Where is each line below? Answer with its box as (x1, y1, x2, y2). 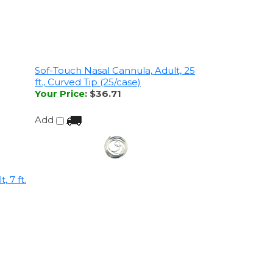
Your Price (35, 85, 85, 97)
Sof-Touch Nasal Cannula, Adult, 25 (35, 62, 195, 74)
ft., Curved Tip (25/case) (35, 73, 141, 85)
